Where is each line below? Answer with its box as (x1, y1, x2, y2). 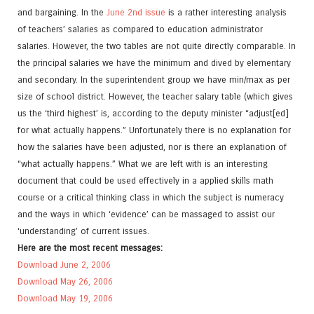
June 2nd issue (107, 7, 165, 18)
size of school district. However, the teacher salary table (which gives (18, 91, 293, 102)
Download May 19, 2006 (18, 293, 113, 304)
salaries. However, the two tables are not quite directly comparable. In (18, 41, 296, 52)
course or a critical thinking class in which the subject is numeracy (18, 192, 284, 203)
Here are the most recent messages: (18, 243, 163, 254)
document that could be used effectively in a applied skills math (18, 175, 273, 186)
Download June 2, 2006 (18, 259, 111, 271)
